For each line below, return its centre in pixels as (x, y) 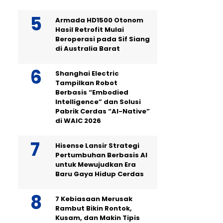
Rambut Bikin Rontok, (94, 208)
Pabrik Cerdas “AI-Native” (103, 111)
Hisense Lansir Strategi (97, 145)
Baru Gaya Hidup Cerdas (100, 174)
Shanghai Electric (87, 73)
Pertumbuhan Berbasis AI (101, 155)
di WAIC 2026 (78, 120)
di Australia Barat (88, 48)
